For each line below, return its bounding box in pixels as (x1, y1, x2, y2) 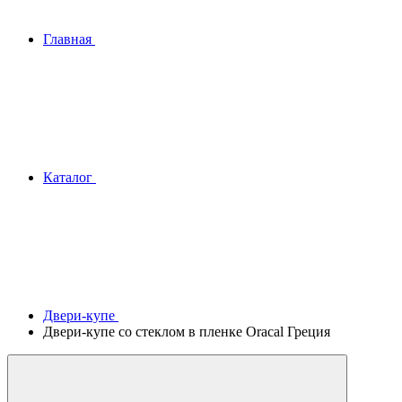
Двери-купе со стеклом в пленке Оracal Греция (43, 324, 330, 339)
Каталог (43, 170, 92, 185)
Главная (43, 31, 92, 47)
